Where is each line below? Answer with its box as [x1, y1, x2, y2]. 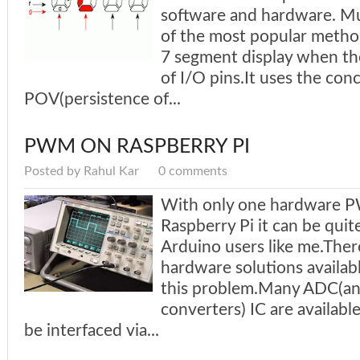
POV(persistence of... [24, 91, 181, 108]
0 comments [158, 165, 227, 178]
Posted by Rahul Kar [24, 165, 142, 178]
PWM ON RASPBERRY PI [24, 137, 250, 157]
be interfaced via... [24, 322, 159, 340]
